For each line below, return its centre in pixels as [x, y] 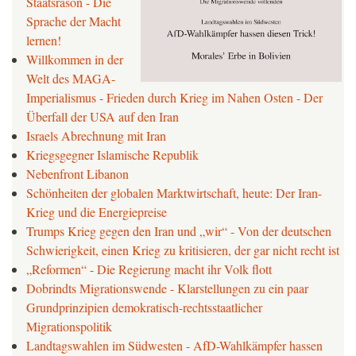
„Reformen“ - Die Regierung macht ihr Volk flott [149, 269]
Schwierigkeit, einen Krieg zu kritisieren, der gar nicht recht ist [183, 250]
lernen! [44, 40]
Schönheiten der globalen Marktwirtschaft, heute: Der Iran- [174, 192]
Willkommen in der [75, 59]
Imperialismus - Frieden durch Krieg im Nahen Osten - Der [175, 97]
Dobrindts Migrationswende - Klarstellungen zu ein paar [168, 288]
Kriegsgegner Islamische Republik [113, 154]
